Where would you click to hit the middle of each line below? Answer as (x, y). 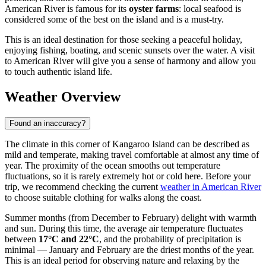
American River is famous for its (67, 9)
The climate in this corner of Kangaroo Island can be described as (127, 144)
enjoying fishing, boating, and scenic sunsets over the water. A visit (130, 50)
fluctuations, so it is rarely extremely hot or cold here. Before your (128, 176)
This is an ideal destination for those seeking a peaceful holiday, (123, 40)
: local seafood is (210, 9)
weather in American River (211, 186)
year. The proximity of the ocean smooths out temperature (113, 165)
